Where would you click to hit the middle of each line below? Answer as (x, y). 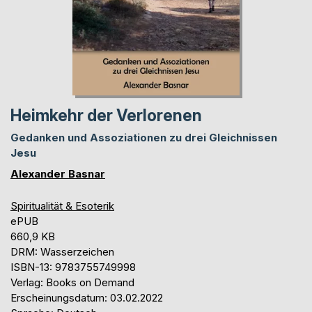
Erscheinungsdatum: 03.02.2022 (87, 298)
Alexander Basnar (58, 174)
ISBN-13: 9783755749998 (73, 267)
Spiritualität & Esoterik (62, 206)
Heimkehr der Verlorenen (106, 116)
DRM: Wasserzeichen (62, 252)
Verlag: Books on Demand (72, 283)
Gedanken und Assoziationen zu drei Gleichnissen (144, 138)
